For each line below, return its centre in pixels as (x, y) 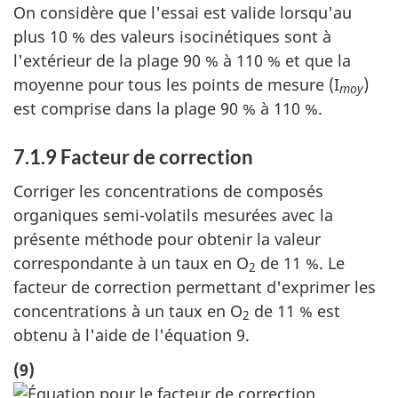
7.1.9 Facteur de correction (133, 156)
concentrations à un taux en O (128, 311)
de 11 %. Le (300, 263)
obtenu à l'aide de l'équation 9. (131, 335)
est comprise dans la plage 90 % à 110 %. (168, 108)
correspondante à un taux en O (131, 263)
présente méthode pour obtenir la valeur (167, 239)
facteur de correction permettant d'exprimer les (195, 287)
